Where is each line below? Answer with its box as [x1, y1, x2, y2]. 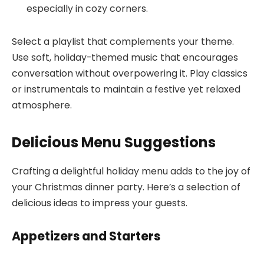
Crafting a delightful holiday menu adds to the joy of [12, 164, 250, 178]
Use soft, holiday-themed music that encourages [12, 50, 238, 64]
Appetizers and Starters [12, 227, 160, 245]
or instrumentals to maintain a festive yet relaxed [12, 82, 240, 96]
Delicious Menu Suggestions [12, 133, 216, 153]
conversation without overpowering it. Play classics [12, 66, 247, 80]
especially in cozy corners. [27, 2, 148, 16]
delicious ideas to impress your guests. [12, 196, 187, 210]
